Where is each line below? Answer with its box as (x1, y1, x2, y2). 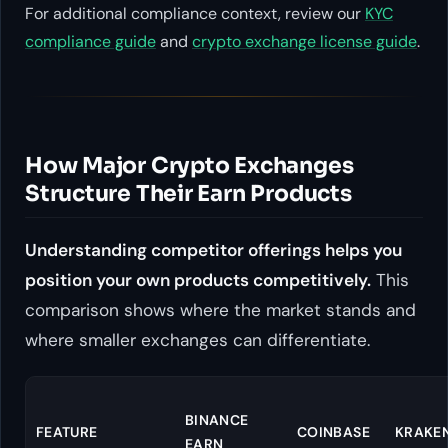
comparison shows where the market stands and (25, 298, 416, 321)
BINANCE (184, 411, 249, 430)
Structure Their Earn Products (25, 180, 352, 208)
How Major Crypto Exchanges (25, 152, 354, 180)
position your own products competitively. (25, 268, 371, 291)
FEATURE (35, 423, 98, 442)
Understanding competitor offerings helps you (25, 238, 402, 261)
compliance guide (25, 31, 156, 53)
